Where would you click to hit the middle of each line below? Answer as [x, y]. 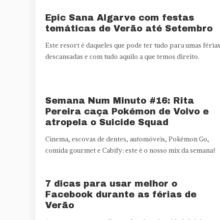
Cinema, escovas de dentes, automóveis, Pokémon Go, [127, 139]
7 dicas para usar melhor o [111, 183]
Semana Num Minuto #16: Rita [120, 100]
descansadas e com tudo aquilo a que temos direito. [122, 56]
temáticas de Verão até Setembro [129, 28]
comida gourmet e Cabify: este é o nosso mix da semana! [130, 150]
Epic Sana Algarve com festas [120, 17]
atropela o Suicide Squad [107, 122]
